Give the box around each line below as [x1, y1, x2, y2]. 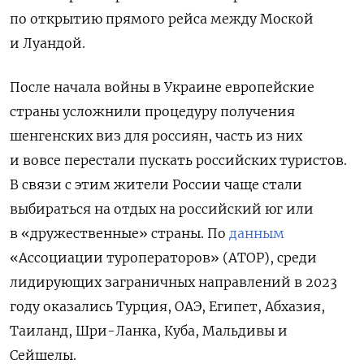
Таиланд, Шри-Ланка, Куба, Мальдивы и [10, 323, 288, 340]
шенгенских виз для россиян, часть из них [10, 128, 302, 145]
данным [229, 225, 284, 242]
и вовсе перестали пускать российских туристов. [10, 152, 347, 169]
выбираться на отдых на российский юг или [10, 201, 314, 218]
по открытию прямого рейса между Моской [10, 11, 314, 28]
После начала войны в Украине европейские [10, 79, 314, 96]
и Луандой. [10, 35, 85, 52]
